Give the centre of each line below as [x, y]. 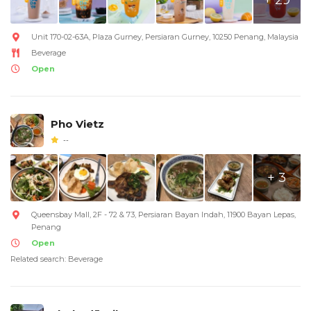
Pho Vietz [77, 124]
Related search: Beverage [57, 259]
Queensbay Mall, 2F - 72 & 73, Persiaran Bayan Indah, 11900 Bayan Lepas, [163, 214]
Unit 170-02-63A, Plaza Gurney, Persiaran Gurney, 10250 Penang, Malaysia [165, 36]
